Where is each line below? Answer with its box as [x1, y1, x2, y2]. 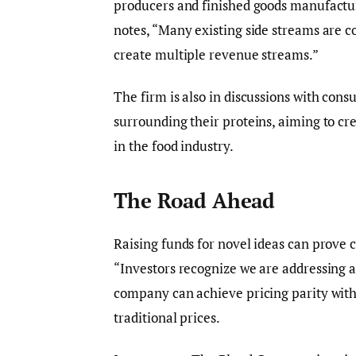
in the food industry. [114, 137, 234, 156]
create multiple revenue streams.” [114, 45, 319, 64]
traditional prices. [114, 308, 220, 327]
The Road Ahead [114, 187, 276, 214]
